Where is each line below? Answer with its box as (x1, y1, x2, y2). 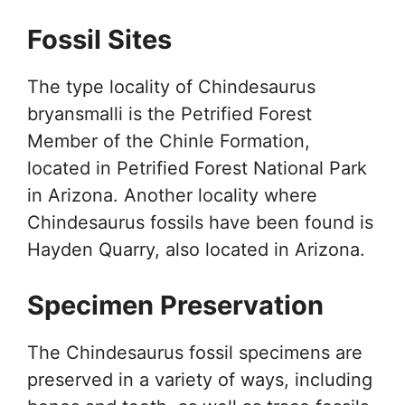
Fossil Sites (27, 23, 172, 55)
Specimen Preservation (27, 288, 324, 321)
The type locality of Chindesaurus (27, 75, 316, 98)
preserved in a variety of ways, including (27, 368, 372, 391)
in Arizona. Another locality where (27, 184, 317, 206)
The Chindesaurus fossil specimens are (27, 341, 363, 363)
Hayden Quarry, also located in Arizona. (27, 238, 365, 260)
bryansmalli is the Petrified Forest (27, 102, 312, 125)
